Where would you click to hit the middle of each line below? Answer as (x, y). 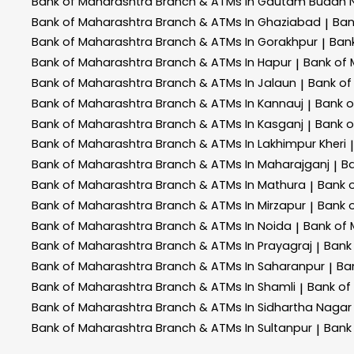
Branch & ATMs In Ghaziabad (238, 22)
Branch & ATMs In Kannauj (230, 103)
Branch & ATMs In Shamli (226, 286)
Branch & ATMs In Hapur (224, 63)
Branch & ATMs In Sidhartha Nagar (254, 307)
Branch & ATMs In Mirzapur (231, 205)
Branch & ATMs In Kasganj (230, 124)
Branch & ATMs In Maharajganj (243, 165)
